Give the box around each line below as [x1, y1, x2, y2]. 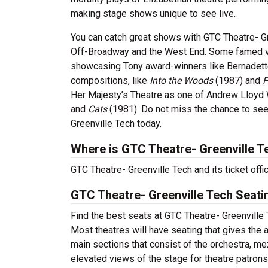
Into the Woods [150, 75, 213, 86]
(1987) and [213, 75, 263, 86]
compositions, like [71, 75, 150, 86]
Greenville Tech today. [71, 118, 162, 129]
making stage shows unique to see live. [71, 8, 236, 19]
